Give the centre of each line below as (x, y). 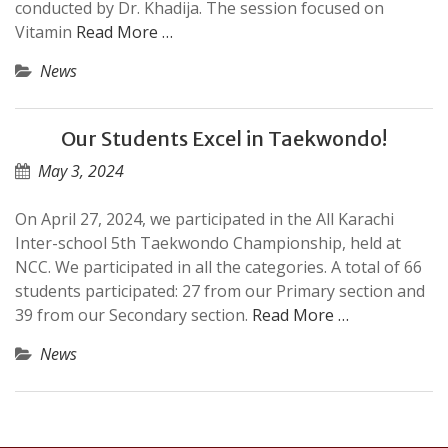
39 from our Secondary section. (133, 315)
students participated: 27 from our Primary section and (220, 291)
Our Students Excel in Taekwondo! (224, 138)
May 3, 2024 (81, 171)
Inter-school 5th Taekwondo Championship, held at (208, 243)
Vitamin (45, 32)
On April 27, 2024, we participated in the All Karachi (204, 219)
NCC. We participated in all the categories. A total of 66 (218, 267)
